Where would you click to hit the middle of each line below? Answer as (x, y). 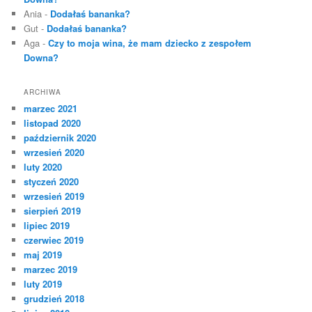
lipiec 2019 (47, 226)
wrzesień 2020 (54, 153)
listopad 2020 (53, 123)
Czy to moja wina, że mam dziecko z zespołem (150, 42)
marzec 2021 (51, 109)
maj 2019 (43, 255)
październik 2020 (60, 138)
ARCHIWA (43, 92)
